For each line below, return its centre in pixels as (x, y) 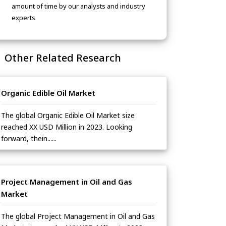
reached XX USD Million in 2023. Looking (67, 127)
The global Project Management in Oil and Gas (78, 216)
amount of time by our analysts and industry (78, 6)
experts (23, 18)
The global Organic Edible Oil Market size (68, 116)
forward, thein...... (29, 139)
